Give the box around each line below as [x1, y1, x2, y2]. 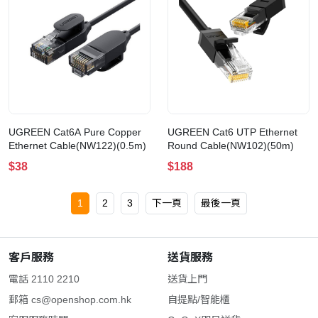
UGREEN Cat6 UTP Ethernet [168, 126, 297, 138]
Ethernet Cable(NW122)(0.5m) [9, 140, 146, 151]
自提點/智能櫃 [168, 294, 230, 305]
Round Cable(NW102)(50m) [168, 140, 294, 151]
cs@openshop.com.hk [31, 294, 131, 305]
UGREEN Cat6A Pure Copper [9, 126, 141, 138]
